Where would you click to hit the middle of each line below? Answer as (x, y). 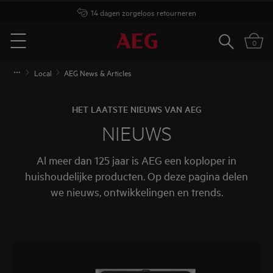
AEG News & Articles (98, 73)
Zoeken (236, 40)
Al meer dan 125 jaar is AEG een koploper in (136, 160)
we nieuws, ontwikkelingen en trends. (136, 192)
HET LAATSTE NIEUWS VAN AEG (136, 109)
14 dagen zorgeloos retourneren (144, 12)
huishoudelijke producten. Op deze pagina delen (136, 176)
